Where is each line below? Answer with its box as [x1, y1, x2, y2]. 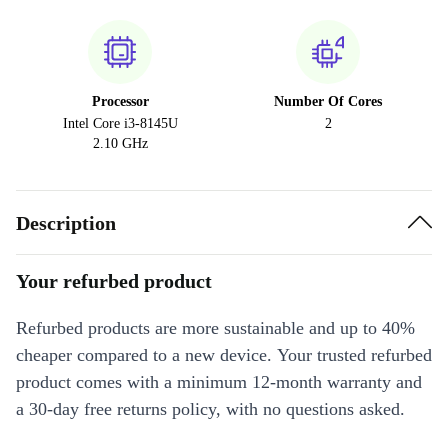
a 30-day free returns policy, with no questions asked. [16, 399, 405, 419]
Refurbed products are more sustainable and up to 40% [16, 318, 415, 338]
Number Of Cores [274, 94, 382, 109]
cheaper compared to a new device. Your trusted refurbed [16, 345, 432, 365]
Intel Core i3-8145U [62, 116, 178, 131]
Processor [91, 94, 149, 109]
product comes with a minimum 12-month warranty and [16, 372, 422, 392]
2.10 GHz [92, 136, 148, 151]
